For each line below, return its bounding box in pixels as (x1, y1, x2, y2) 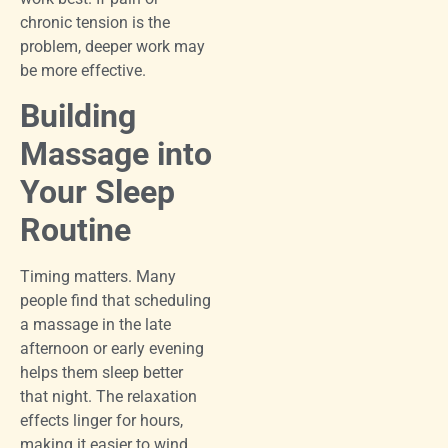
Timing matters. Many (20, 267, 176, 287)
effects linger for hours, (20, 411, 183, 431)
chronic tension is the (20, 12, 170, 32)
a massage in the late (20, 315, 171, 335)
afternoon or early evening (20, 339, 204, 359)
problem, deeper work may (20, 36, 205, 56)
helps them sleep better (20, 363, 183, 383)
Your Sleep (20, 173, 175, 212)
